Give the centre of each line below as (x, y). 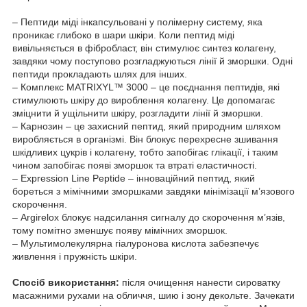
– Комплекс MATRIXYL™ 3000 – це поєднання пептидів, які (146, 87)
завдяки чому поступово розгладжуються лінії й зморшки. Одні (152, 61)
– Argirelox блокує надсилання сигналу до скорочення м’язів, (149, 217)
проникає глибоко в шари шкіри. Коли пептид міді (123, 35)
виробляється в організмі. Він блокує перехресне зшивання (145, 139)
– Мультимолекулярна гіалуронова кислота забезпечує (136, 243)
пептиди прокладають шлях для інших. (101, 74)
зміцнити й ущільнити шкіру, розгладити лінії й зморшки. (138, 113)
